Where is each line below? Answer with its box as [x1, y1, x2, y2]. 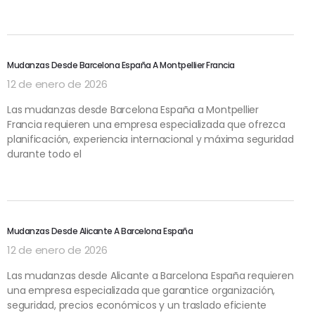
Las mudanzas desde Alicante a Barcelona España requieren [7, 268, 294, 283]
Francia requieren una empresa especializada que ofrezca [7, 117, 285, 131]
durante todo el [7, 146, 82, 161]
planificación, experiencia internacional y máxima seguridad [7, 131, 294, 146]
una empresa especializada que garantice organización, [7, 283, 276, 297]
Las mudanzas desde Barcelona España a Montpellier [7, 102, 259, 117]
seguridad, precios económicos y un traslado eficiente [7, 297, 267, 312]
